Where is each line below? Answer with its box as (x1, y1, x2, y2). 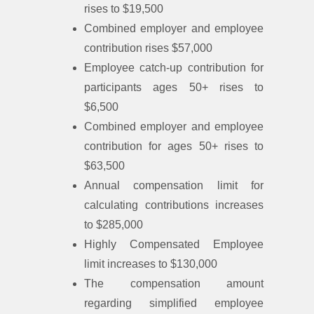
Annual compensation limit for (84, 179, 264, 192)
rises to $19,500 (84, 3, 163, 15)
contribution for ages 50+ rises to (84, 140, 264, 153)
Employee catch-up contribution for (84, 62, 264, 74)
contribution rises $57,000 (84, 42, 212, 55)
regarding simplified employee (84, 297, 264, 310)
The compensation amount (84, 278, 264, 290)
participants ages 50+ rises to (84, 81, 264, 94)
